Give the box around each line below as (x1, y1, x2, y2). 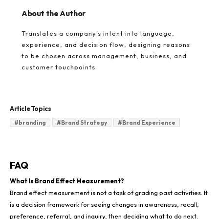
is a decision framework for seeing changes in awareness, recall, (10, 200, 199, 208)
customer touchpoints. (22, 63, 97, 71)
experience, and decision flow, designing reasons (22, 40, 190, 48)
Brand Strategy (61, 118, 107, 126)
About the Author (22, 8, 86, 18)
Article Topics (10, 104, 51, 112)
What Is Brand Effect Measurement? (10, 176, 124, 185)
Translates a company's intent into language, (22, 29, 175, 37)
